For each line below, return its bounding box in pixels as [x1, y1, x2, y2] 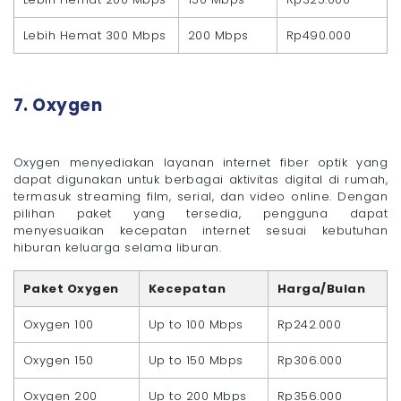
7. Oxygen [13, 92, 103, 117]
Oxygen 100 [23, 315, 94, 333]
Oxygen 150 [23, 351, 94, 369]
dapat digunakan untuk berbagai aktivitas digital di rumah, [13, 170, 388, 188]
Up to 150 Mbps [149, 351, 243, 369]
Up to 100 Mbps [149, 315, 243, 333]
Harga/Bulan [277, 279, 366, 297]
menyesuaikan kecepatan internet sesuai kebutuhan [13, 221, 388, 239]
